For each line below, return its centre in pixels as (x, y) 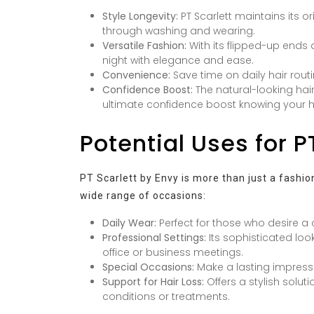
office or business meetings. (173, 252)
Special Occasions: (148, 267)
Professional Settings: (154, 237)
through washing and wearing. (179, 30)
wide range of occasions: (143, 195)
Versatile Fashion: (144, 45)
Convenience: (136, 75)
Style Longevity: (140, 16)
